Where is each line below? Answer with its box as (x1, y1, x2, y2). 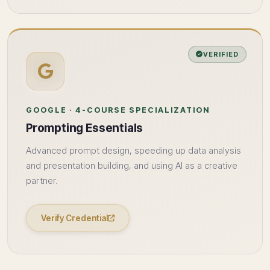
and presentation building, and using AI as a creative (26, 160, 237, 171)
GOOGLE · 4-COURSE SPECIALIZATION (26, 105, 210, 115)
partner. (26, 175, 57, 186)
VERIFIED (203, 50, 239, 58)
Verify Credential (41, 213, 108, 223)
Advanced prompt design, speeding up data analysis (26, 145, 241, 156)
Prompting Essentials (26, 121, 143, 135)
